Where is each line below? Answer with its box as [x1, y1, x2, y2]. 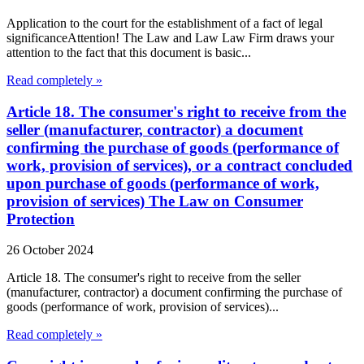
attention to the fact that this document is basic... [6, 45, 251, 59]
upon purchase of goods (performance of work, [6, 174, 319, 192]
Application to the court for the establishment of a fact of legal [6, 15, 323, 30]
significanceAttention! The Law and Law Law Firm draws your [6, 30, 334, 45]
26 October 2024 [6, 243, 93, 258]
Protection [6, 210, 75, 227]
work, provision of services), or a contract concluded [6, 156, 353, 174]
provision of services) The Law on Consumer [6, 192, 303, 210]
